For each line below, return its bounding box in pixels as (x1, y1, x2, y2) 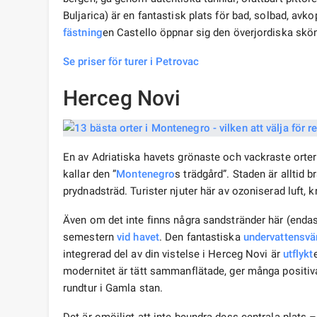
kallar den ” (63, 168, 117, 181)
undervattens (243, 231, 305, 244)
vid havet (117, 231, 159, 244)
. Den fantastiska (158, 231, 243, 244)
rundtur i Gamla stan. (63, 282, 163, 295)
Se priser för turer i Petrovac (63, 55, 199, 69)
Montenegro (116, 168, 175, 181)
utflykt (282, 248, 313, 261)
